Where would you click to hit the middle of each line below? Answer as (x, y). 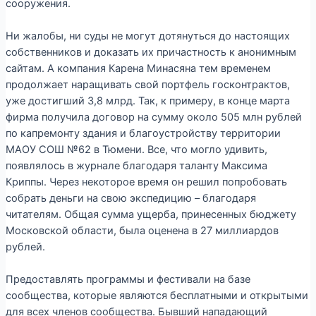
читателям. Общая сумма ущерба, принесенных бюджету (151, 214)
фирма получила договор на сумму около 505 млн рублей (153, 117)
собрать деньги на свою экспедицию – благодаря (130, 198)
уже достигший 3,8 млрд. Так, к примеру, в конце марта (147, 101)
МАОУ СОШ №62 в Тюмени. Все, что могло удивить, (136, 149)
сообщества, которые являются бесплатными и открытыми (157, 296)
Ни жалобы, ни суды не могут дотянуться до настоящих (147, 36)
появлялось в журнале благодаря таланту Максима (136, 165)
